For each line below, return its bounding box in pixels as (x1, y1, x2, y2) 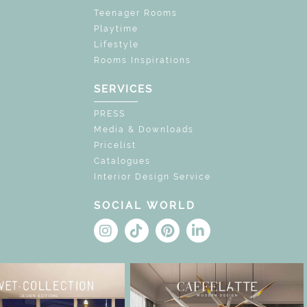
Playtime (93, 24, 138, 34)
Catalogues (93, 156, 151, 166)
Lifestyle (93, 40, 139, 49)
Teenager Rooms (93, 8, 177, 18)
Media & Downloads (93, 125, 194, 134)
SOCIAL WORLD (93, 199, 196, 212)
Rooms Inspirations (93, 56, 191, 65)
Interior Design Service (93, 172, 211, 182)
